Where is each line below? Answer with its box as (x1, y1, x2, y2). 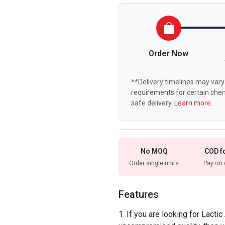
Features (119, 188, 159, 200)
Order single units (129, 160, 179, 167)
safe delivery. (131, 99, 174, 107)
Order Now (149, 49, 189, 58)
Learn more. (174, 99, 212, 107)
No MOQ (140, 147, 168, 155)
